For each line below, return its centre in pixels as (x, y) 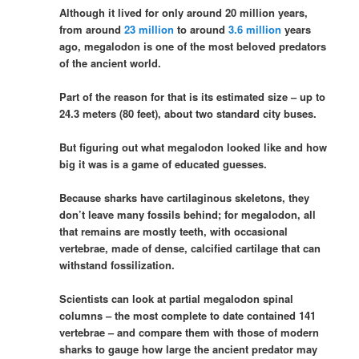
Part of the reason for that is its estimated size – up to (193, 96)
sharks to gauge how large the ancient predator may (189, 349)
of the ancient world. (111, 63)
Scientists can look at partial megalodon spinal (177, 299)
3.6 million (255, 29)
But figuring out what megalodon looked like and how (194, 147)
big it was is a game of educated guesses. (163, 163)
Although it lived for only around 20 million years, (184, 12)
